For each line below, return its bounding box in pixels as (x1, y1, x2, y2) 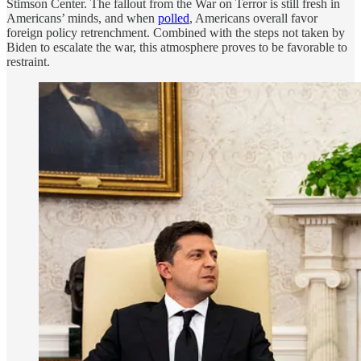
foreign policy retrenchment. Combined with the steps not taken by (6, 25, 345, 39)
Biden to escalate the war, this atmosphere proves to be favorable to (6, 39, 347, 54)
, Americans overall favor (189, 10, 317, 25)
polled (158, 10, 189, 25)
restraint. (6, 54, 50, 68)
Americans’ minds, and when (6, 10, 158, 25)
